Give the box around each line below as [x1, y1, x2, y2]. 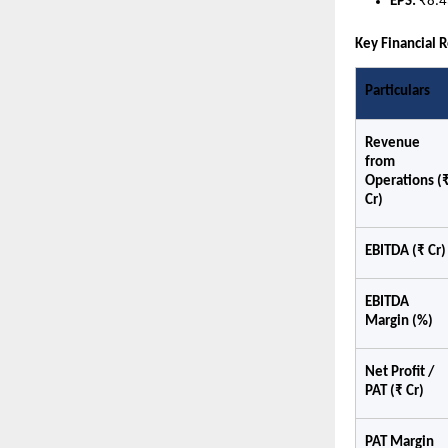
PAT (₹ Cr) [365, 383, 425, 399]
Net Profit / [365, 364, 435, 380]
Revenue [365, 135, 421, 151]
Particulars [365, 83, 431, 99]
